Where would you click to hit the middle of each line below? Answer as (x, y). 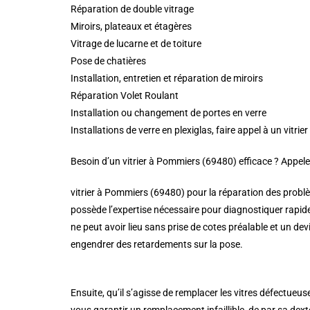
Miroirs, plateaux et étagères (131, 26)
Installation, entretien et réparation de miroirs (167, 78)
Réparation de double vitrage (132, 9)
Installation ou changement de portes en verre (168, 113)
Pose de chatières (108, 61)
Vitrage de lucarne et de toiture (136, 44)
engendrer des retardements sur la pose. (157, 244)
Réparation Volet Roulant (125, 95)
